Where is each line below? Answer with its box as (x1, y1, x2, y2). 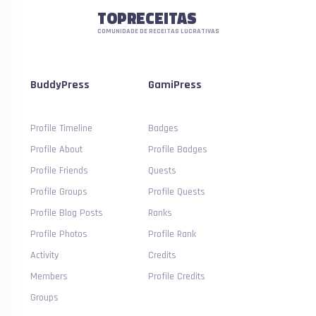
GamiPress (148, 78, 202, 92)
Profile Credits (148, 270, 206, 283)
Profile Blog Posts (30, 207, 104, 219)
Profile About (30, 143, 83, 156)
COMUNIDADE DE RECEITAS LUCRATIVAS (97, 27, 219, 35)
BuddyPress (30, 78, 90, 92)
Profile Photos (30, 228, 88, 241)
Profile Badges (148, 143, 208, 156)
